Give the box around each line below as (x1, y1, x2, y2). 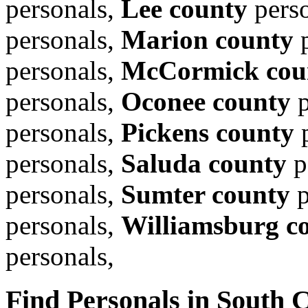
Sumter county (121, 179, 290, 209)
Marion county (121, 24, 294, 54)
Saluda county (121, 148, 287, 178)
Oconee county (121, 86, 291, 116)
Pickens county (121, 117, 294, 147)
